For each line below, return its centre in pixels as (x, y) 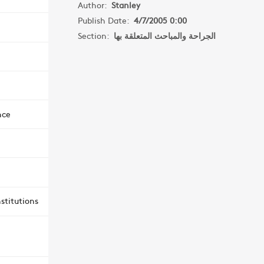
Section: (95, 35)
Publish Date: (105, 20)
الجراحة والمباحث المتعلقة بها (164, 35)
